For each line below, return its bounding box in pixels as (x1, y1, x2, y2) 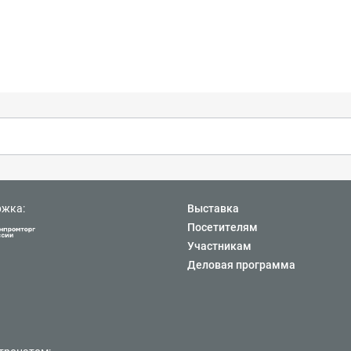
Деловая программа (187, 259, 295, 271)
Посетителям (187, 221, 258, 233)
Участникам (187, 240, 251, 252)
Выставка (187, 202, 239, 215)
